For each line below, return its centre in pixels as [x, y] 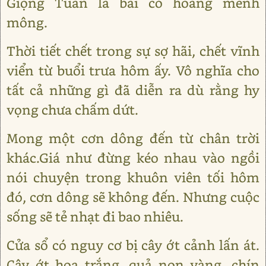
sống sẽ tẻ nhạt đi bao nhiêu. [95, 217]
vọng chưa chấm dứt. [72, 110]
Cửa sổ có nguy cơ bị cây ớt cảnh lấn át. [133, 245]
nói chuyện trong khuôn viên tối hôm [133, 178]
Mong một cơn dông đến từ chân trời [133, 138]
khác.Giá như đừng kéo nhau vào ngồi [133, 158]
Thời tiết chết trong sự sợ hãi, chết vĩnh [133, 51]
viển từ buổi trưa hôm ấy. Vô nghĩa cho [133, 71]
